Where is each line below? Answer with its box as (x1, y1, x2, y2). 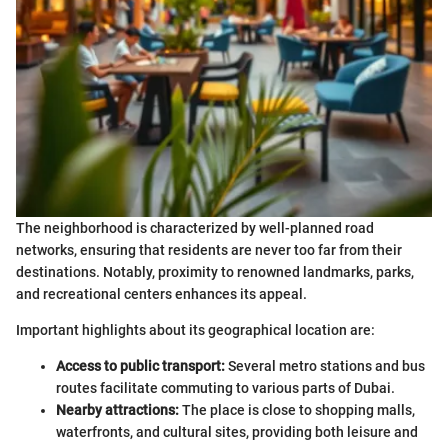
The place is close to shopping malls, (179, 402, 415, 419)
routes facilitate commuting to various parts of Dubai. (56, 380, 395, 397)
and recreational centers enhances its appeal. (16, 286, 307, 303)
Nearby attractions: (56, 402, 179, 419)
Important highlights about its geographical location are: (16, 322, 375, 339)
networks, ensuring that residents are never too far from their (16, 242, 402, 259)
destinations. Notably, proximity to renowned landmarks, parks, (16, 264, 414, 281)
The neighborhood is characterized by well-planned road (16, 220, 374, 237)
